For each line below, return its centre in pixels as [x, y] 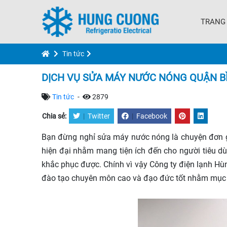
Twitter [99, 116]
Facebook [152, 116]
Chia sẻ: [55, 116]
